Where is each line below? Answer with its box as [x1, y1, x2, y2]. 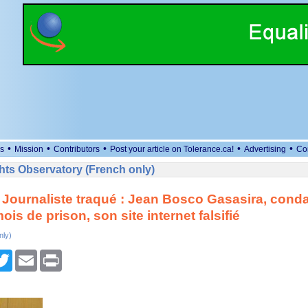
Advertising [244, 144, 286, 154]
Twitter [12, 250, 41, 261]
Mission [14, 144, 43, 154]
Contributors [54, 144, 100, 154]
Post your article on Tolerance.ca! [110, 144, 234, 154]
